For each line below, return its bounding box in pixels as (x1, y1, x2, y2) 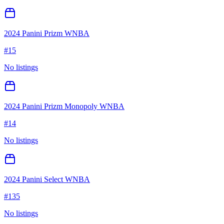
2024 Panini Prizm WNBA (4, 29, 89, 38)
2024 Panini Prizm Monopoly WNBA (4, 102, 124, 111)
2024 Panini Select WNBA (4, 175, 90, 184)
